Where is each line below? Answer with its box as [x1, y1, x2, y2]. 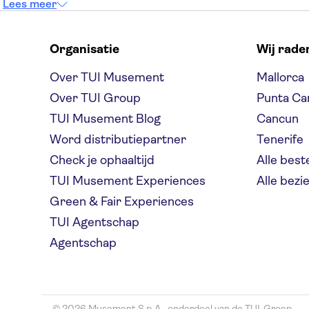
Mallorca [257, 70, 304, 84]
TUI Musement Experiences [50, 174, 206, 188]
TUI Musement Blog [50, 112, 161, 126]
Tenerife [257, 132, 303, 146]
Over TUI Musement [50, 70, 164, 84]
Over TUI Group [50, 91, 141, 105]
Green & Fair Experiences [50, 195, 194, 208]
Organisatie [50, 42, 119, 56]
